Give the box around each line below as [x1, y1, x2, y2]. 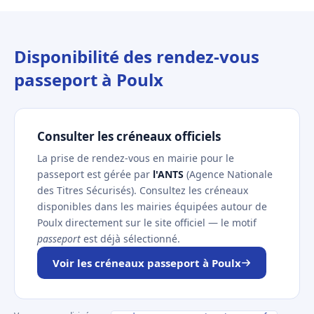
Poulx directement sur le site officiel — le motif [37, 216, 257, 229]
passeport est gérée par [37, 168, 153, 181]
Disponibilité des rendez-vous [14, 45, 259, 68]
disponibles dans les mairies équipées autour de [37, 200, 267, 213]
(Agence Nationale [184, 168, 273, 181]
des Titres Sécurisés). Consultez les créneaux [37, 184, 248, 197]
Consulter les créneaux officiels [37, 128, 221, 144]
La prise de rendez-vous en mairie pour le [37, 151, 234, 165]
